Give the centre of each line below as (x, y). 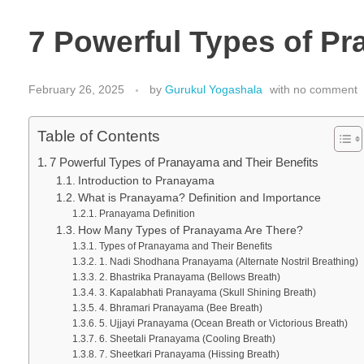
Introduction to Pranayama (146, 180)
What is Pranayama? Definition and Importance (199, 197)
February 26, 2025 (76, 89)
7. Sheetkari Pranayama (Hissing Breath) (189, 354)
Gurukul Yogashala (214, 89)
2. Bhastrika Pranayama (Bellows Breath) (189, 277)
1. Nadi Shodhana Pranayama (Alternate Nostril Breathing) (228, 261)
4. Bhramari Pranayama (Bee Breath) (180, 308)
